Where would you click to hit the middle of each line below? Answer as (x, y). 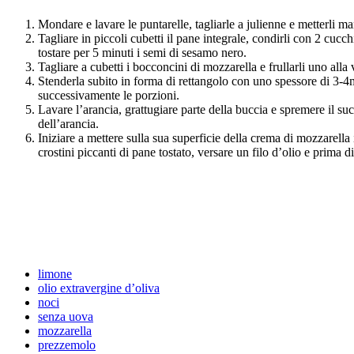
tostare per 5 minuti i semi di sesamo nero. (142, 52)
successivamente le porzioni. (109, 95)
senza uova (66, 316)
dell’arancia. (68, 123)
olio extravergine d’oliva (99, 288)
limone (55, 273)
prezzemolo (67, 345)
